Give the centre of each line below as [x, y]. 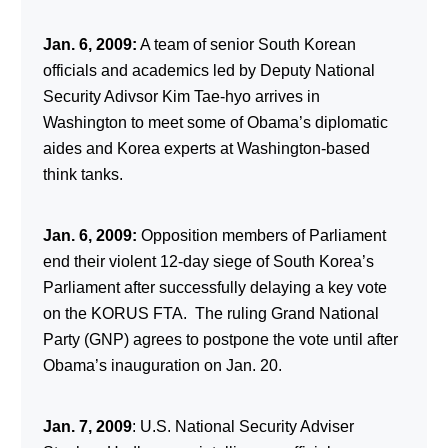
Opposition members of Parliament [261, 235]
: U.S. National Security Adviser [242, 426]
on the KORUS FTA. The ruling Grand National [210, 313]
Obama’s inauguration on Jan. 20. [162, 365]
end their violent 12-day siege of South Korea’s [208, 261]
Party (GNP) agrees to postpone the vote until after [220, 339]
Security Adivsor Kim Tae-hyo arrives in [181, 96]
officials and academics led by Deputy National [208, 70]
